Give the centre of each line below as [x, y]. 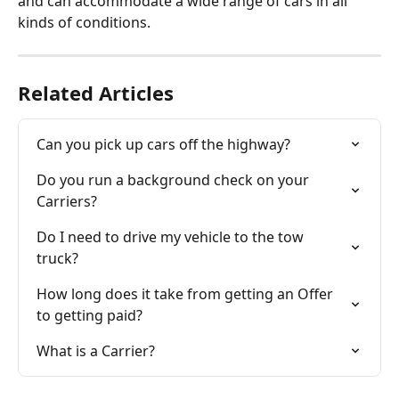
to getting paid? [90, 315]
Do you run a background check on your [175, 180]
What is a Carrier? [96, 351]
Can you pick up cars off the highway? [163, 144]
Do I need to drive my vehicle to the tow [172, 237]
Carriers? [67, 201]
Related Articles [96, 93]
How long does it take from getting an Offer [187, 294]
